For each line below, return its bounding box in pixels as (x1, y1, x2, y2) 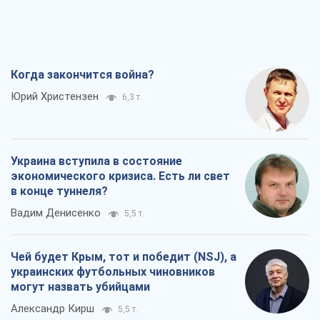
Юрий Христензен (11, 90, 99, 104)
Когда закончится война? (11, 68, 154, 82)
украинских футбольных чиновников (11, 265, 215, 279)
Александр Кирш (11, 302, 94, 316)
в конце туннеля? (11, 184, 108, 199)
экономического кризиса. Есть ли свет (11, 169, 230, 184)
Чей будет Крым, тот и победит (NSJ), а (11, 250, 236, 264)
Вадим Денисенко (11, 206, 101, 220)
